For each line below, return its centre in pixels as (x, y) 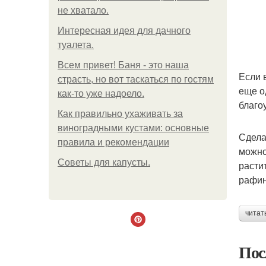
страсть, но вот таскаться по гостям (136, 79)
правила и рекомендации (113, 142)
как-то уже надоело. (101, 94)
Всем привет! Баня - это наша (123, 65)
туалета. (76, 45)
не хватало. (83, 10)
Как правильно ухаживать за (120, 114)
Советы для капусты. (104, 162)
